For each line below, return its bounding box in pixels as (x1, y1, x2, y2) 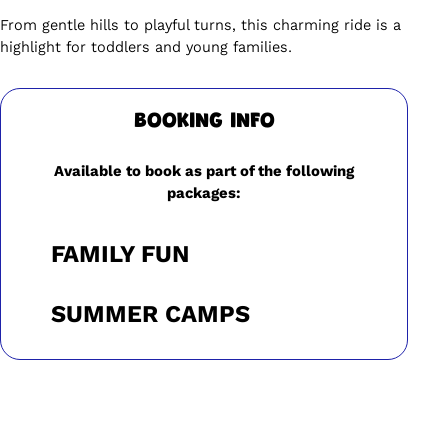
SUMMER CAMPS (51, 300, 250, 329)
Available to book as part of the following (54, 162, 354, 181)
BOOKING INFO (133, 111, 275, 134)
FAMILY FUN (51, 240, 190, 269)
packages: (167, 184, 241, 203)
